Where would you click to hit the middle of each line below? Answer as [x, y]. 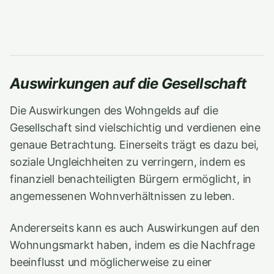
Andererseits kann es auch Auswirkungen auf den [135, 228]
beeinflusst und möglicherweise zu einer [111, 262]
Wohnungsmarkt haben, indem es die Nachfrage [132, 245]
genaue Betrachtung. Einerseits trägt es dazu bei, [135, 145]
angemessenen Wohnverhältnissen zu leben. [123, 196]
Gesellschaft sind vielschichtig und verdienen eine [135, 128]
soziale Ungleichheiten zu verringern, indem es [128, 162]
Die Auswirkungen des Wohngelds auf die [114, 110]
